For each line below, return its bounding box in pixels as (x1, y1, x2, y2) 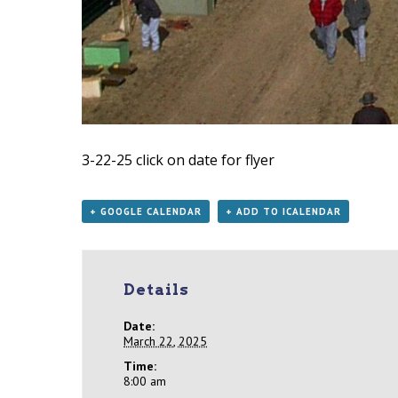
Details (123, 280, 190, 298)
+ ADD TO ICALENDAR (226, 204, 341, 218)
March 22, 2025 (123, 332, 208, 349)
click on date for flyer (132, 149, 275, 170)
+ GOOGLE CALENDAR (90, 204, 202, 218)
